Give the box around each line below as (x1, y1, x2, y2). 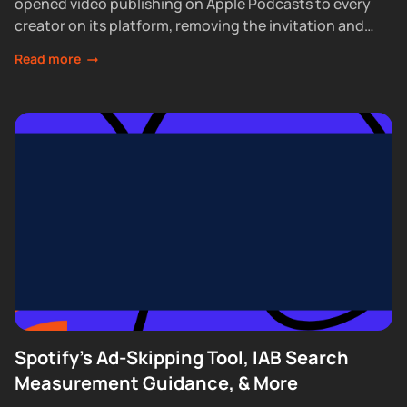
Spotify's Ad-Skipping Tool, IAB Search (14, 345, 349, 371)
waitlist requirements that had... (14, 37, 233, 58)
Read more (14, 50, 81, 68)
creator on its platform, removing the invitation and (14, 15, 364, 36)
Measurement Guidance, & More (14, 371, 298, 396)
